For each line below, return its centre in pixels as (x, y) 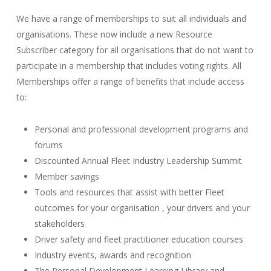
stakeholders (60, 224)
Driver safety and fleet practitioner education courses (139, 240)
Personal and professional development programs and (142, 129)
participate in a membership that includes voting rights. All (129, 66)
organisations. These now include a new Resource (115, 34)
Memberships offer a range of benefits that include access (131, 82)
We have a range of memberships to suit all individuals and (132, 19)
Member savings (67, 177)
